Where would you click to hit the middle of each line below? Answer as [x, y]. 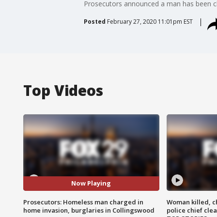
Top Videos [63, 90]
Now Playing [91, 183]
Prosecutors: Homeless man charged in [83, 202]
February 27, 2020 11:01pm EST [150, 21]
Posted [94, 21]
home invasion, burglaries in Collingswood [89, 210]
